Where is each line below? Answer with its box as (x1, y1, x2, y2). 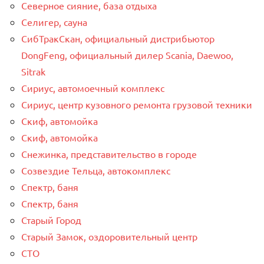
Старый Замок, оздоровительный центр (21, 230, 197, 243)
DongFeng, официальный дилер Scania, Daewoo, (21, 49, 233, 61)
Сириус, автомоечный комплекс (21, 82, 164, 94)
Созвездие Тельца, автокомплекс (21, 164, 170, 177)
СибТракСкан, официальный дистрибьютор (21, 32, 214, 45)
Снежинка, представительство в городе (21, 148, 197, 160)
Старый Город (21, 214, 81, 226)
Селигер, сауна (21, 16, 87, 28)
